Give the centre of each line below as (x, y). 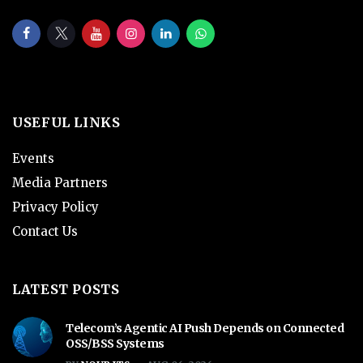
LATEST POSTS (66, 289)
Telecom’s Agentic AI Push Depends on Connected (205, 328)
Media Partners (60, 182)
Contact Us (45, 231)
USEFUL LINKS (66, 122)
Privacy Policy (56, 207)
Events (33, 158)
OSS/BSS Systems (115, 343)
